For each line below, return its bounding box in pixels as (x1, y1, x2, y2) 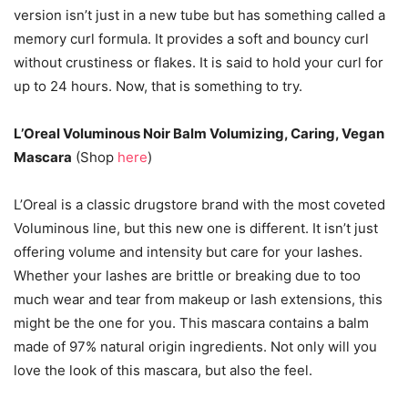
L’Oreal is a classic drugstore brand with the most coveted (14, 196, 385, 213)
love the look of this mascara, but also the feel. (14, 362, 312, 379)
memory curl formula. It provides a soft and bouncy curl (14, 30, 369, 47)
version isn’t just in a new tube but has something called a (14, 6, 385, 24)
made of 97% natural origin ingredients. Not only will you (14, 338, 377, 355)
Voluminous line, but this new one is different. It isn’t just (14, 219, 378, 237)
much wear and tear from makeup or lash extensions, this (14, 291, 382, 308)
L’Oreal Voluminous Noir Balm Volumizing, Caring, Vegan (14, 125, 384, 142)
